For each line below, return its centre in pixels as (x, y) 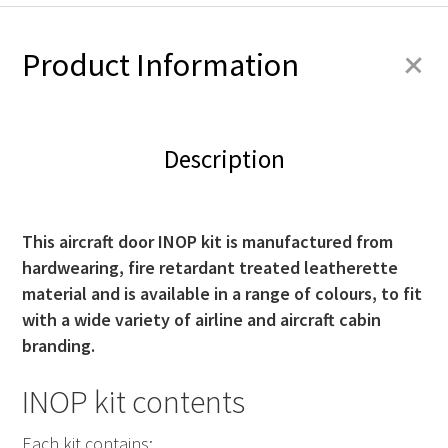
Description (224, 158)
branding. (58, 346)
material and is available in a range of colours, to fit (222, 294)
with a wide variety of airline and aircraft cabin (201, 320)
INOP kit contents (133, 402)
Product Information (160, 65)
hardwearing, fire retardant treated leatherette (210, 268)
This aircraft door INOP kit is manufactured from (207, 242)
